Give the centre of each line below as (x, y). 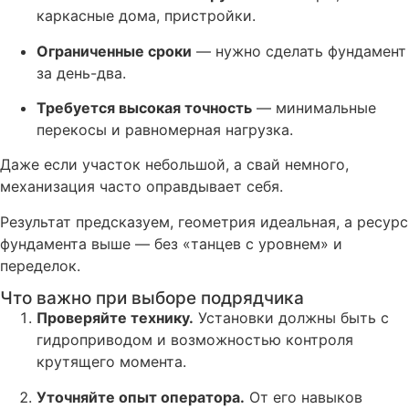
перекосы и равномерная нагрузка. (165, 130)
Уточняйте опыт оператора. (141, 397)
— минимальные (314, 108)
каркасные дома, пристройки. (146, 16)
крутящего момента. (111, 362)
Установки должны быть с (291, 318)
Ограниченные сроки (114, 51)
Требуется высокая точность (144, 108)
